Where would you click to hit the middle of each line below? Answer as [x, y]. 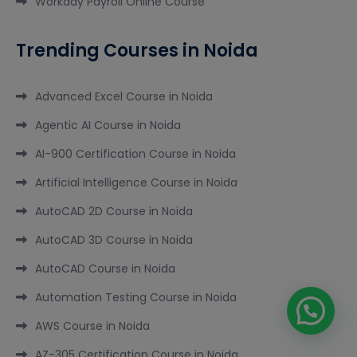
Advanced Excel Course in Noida [124, 97]
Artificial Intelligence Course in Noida [136, 183]
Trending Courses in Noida [137, 51]
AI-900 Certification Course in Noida [135, 154]
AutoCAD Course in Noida [105, 269]
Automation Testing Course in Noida [136, 298]
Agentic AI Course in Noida [108, 126]
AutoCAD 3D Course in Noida [114, 240]
